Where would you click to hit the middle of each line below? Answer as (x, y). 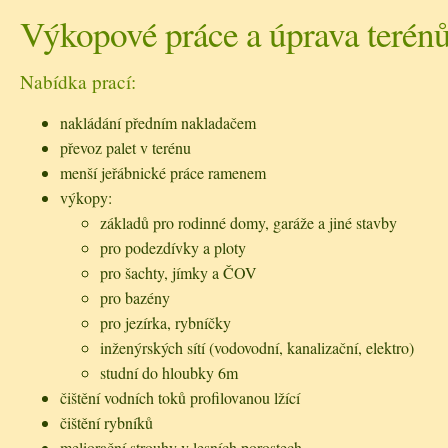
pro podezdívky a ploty (173, 248)
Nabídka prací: (78, 82)
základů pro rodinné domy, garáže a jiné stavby (248, 223)
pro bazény (135, 298)
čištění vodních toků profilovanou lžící (180, 398)
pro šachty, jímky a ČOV (178, 273)
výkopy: (86, 198)
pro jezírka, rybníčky (165, 323)
